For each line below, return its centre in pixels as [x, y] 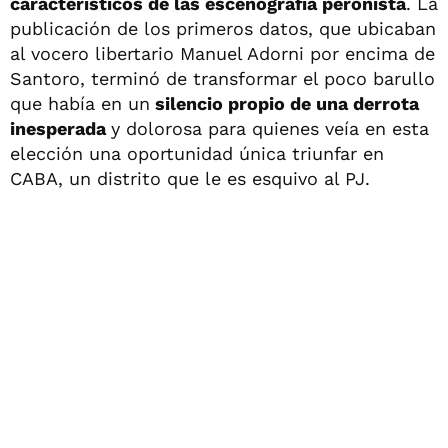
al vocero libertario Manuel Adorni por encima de [222, 53]
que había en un [80, 103]
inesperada [60, 128]
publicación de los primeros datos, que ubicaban [223, 28]
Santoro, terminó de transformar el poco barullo [222, 78]
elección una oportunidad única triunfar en [197, 153]
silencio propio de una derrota [284, 103]
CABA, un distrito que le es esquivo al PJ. [190, 178]
